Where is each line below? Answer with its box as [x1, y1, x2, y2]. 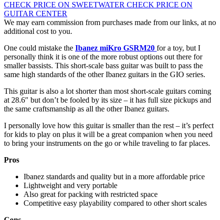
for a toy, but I [157, 44, 200, 53]
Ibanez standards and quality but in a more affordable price [24, 172, 205, 181]
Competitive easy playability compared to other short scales [24, 199, 207, 208]
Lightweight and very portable [24, 181, 117, 190]
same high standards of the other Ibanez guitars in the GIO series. [4, 70, 205, 79]
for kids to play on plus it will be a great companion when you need [4, 130, 213, 139]
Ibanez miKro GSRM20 [75, 44, 157, 53]
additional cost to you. [4, 27, 72, 36]
